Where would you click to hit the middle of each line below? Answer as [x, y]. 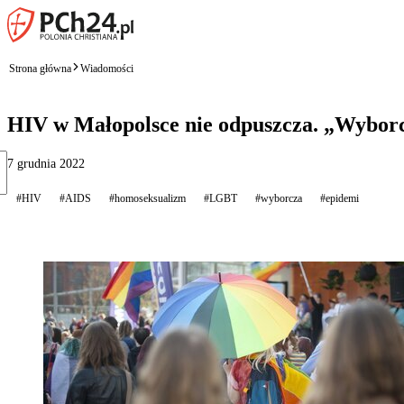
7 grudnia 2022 [46, 163]
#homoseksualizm [147, 198]
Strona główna [40, 68]
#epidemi [340, 198]
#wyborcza [279, 198]
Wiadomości [107, 68]
